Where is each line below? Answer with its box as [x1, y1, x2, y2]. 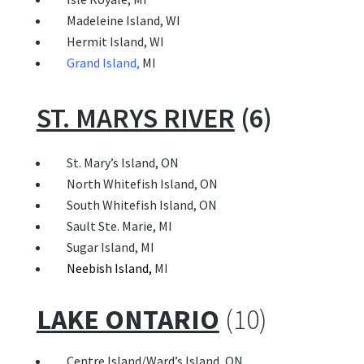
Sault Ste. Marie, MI [49, 218, 172, 235]
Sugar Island [66, 239, 135, 256]
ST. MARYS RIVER [36, 101, 235, 136]
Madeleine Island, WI [49, 12, 180, 29]
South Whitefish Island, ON [49, 197, 217, 214]
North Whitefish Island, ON [49, 175, 218, 193]
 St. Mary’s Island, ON [49, 154, 179, 171]
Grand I [63, 54, 106, 71]
